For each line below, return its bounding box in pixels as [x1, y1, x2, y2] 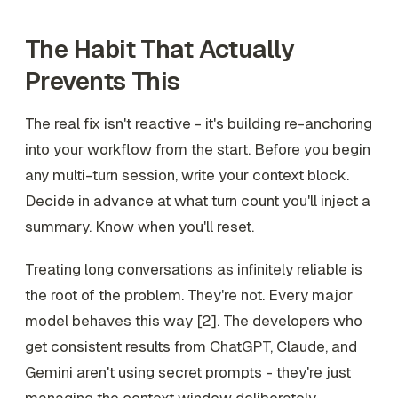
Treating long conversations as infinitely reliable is [25, 259, 362, 279]
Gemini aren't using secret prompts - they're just [25, 362, 351, 382]
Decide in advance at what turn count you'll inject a [25, 191, 370, 211]
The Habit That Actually [25, 33, 295, 66]
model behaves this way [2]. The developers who [25, 310, 362, 330]
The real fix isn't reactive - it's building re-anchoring [25, 114, 372, 134]
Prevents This [25, 65, 180, 98]
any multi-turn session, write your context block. [25, 165, 349, 186]
